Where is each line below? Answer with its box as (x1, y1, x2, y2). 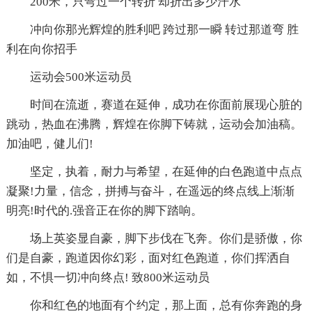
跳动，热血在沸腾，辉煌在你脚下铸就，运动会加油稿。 (6, 118, 302, 132)
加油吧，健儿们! (6, 137, 93, 151)
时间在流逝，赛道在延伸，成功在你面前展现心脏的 (29, 98, 302, 112)
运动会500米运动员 (29, 70, 132, 84)
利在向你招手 (6, 42, 77, 56)
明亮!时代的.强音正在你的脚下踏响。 (6, 204, 203, 218)
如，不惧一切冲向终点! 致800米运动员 (6, 271, 210, 285)
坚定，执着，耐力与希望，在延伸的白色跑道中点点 (29, 165, 302, 179)
